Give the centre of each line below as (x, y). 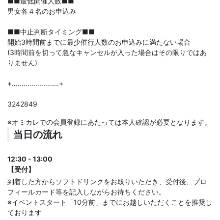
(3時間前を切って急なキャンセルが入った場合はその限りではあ (107, 52)
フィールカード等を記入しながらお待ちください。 (86, 192)
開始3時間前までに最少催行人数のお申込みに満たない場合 (99, 42)
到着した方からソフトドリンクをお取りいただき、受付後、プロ (107, 181)
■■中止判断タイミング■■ (51, 32)
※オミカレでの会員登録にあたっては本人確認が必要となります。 (109, 122)
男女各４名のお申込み (42, 11)
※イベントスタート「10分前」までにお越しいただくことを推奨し (110, 202)
